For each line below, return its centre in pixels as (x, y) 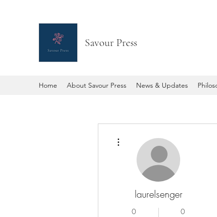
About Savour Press (97, 85)
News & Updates (162, 85)
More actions (138, 135)
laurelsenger (158, 194)
